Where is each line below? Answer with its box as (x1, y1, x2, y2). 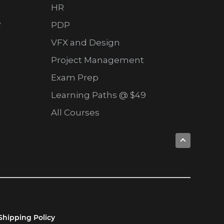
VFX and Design (50, 37, 120, 48)
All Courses (50, 107, 99, 118)
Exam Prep (50, 72, 98, 83)
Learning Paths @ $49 (50, 90, 146, 100)
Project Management (50, 55, 144, 65)
